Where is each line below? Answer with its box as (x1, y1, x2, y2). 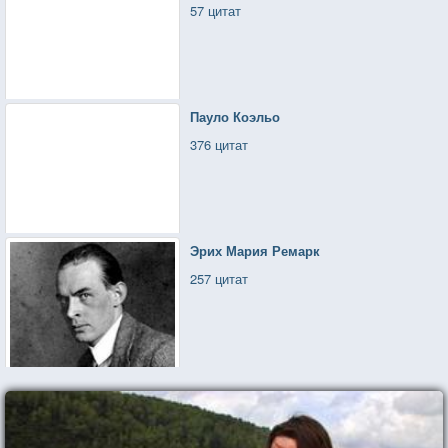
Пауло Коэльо (190, 107, 281, 127)
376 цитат (190, 135, 249, 155)
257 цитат (190, 269, 249, 289)
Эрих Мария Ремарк (190, 241, 321, 261)
